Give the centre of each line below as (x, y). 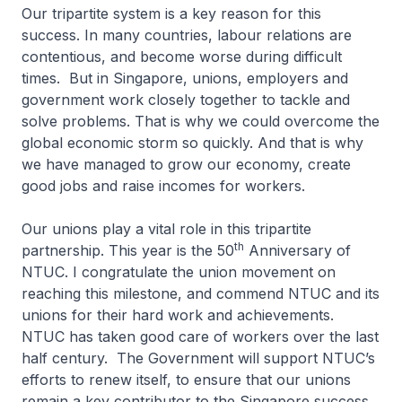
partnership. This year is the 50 (128, 250)
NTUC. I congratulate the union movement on (179, 272)
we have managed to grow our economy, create (186, 164)
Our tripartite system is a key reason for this (171, 13)
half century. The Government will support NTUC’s (198, 358)
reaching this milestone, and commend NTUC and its (201, 293)
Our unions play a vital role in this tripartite (166, 229)
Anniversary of (297, 250)
